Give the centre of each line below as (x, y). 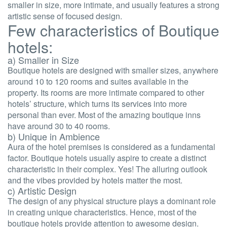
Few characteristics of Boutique (113, 30)
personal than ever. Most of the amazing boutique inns (104, 115)
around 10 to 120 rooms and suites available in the (98, 81)
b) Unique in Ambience (54, 136)
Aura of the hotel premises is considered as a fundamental (111, 147)
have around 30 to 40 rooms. (59, 126)
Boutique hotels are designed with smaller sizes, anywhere (113, 70)
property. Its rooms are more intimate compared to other (106, 92)
